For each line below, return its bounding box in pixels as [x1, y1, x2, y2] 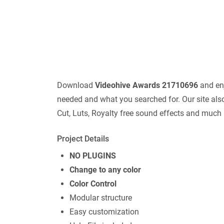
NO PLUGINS [69, 151, 116, 161]
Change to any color [69, 165, 141, 175]
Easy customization [69, 207, 139, 217]
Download [57, 80, 95, 90]
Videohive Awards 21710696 [95, 80, 198, 90]
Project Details [57, 134, 109, 144]
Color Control [69, 179, 116, 189]
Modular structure [69, 193, 132, 203]
